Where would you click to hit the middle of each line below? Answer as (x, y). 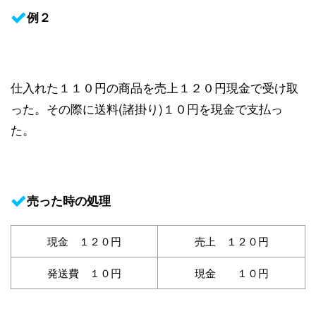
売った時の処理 (69, 200)
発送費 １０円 (84, 272)
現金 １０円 (231, 272)
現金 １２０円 (84, 241)
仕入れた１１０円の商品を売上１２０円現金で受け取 (154, 87)
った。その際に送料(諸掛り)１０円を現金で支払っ (147, 108)
